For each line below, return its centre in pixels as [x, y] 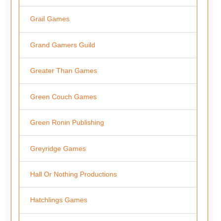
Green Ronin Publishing [67, 123]
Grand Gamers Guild [62, 45]
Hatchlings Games [58, 200]
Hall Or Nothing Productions [73, 174]
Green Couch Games [63, 96]
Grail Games [50, 19]
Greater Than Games [63, 71]
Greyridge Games [58, 148]
